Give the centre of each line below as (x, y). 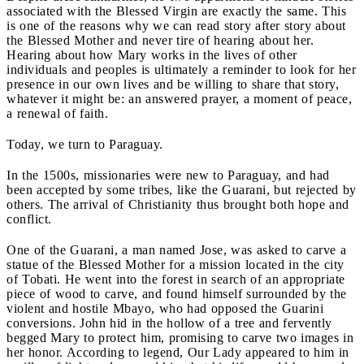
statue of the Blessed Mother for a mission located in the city (175, 264)
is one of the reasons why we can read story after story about (176, 25)
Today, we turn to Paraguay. (85, 144)
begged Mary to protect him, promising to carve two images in (180, 337)
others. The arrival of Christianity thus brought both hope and (178, 204)
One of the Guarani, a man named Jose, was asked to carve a (176, 249)
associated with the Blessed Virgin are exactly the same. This (176, 11)
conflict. (29, 219)
